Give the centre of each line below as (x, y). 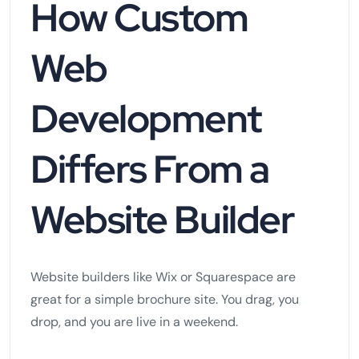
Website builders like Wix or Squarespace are (163, 276)
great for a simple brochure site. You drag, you (165, 299)
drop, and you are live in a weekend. (134, 321)
